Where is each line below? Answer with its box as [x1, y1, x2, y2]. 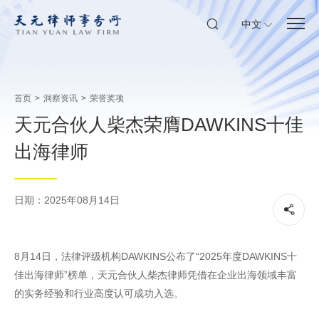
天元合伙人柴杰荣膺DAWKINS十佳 [14, 114, 303, 135]
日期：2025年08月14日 [14, 194, 120, 206]
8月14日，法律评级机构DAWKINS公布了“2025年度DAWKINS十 [14, 251, 297, 262]
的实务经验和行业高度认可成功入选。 [14, 288, 184, 299]
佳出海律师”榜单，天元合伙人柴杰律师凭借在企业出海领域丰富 [14, 269, 297, 281]
